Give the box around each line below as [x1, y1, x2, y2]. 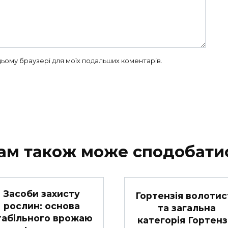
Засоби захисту [3, 188, 80, 199]
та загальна [157, 203, 216, 214]
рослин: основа [3, 201, 80, 212]
